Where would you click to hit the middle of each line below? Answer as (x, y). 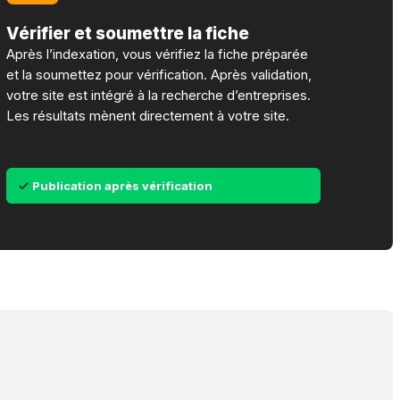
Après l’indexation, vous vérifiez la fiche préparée (158, 55)
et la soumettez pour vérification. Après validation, (159, 75)
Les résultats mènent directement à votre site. (148, 117)
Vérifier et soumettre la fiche (128, 34)
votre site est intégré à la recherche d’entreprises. (159, 96)
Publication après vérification (122, 186)
